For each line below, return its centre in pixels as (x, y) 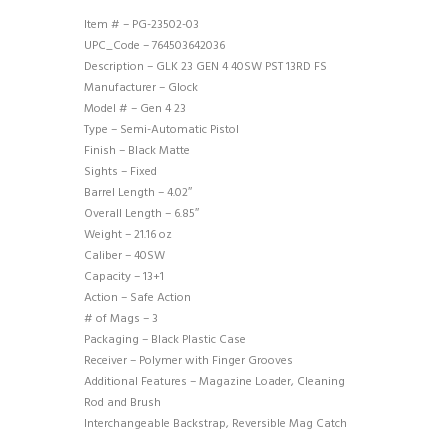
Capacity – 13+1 (124, 277)
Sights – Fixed (120, 172)
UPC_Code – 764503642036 (154, 46)
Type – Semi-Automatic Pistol (161, 130)
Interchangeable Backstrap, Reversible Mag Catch (215, 424)
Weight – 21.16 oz (128, 235)
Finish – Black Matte (137, 151)
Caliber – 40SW (124, 256)
